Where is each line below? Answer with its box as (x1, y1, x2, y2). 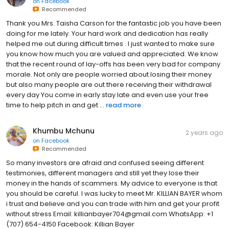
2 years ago (186, 128, 223, 137)
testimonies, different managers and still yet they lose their (6, 168, 199, 178)
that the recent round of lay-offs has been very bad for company (6, 59, 220, 69)
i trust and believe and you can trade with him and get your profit (6, 198, 219, 209)
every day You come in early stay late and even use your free (6, 89, 209, 100)
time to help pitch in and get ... (6, 100, 104, 110)
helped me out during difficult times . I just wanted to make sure (6, 38, 215, 49)
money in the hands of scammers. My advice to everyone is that (6, 178, 217, 188)
